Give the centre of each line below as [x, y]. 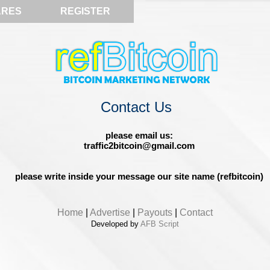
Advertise [110, 212]
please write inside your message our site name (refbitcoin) [139, 176]
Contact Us [136, 107]
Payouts [155, 212]
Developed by [116, 224]
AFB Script [160, 224]
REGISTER [85, 11]
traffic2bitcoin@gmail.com [139, 146]
